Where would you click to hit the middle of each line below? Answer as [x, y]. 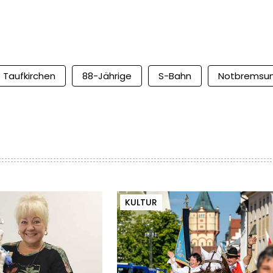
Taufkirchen [29, 76]
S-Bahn [175, 76]
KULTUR [141, 203]
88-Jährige [107, 76]
